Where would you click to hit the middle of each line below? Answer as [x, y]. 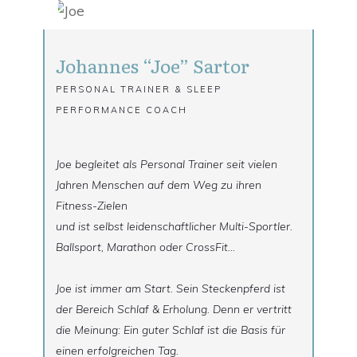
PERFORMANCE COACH [122, 110]
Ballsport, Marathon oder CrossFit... [145, 247]
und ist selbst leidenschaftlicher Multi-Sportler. [174, 226]
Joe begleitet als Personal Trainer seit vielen [167, 164]
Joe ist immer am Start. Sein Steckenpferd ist [171, 288]
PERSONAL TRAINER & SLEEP [139, 89]
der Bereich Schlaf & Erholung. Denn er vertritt [174, 309]
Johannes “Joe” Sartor [153, 65]
